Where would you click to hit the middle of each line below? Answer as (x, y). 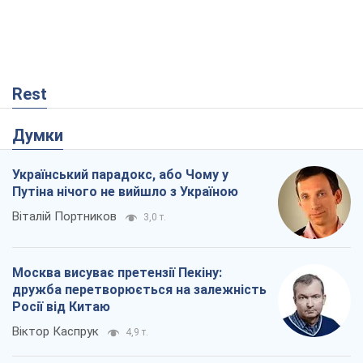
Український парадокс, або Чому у (120, 174)
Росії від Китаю (61, 306)
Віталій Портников (64, 216)
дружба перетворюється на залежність (139, 289)
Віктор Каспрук (56, 331)
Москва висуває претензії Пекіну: (117, 272)
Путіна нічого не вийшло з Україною (125, 191)
